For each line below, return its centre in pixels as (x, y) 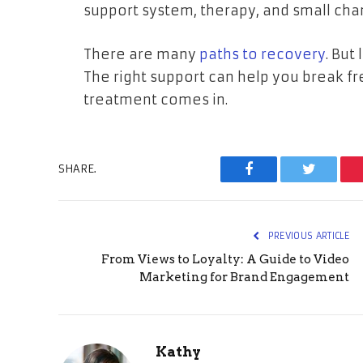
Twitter (329, 181)
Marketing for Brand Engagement (244, 277)
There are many (141, 54)
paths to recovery (263, 54)
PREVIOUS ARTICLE (307, 235)
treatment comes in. (156, 100)
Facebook (276, 181)
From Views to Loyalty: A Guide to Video (225, 259)
